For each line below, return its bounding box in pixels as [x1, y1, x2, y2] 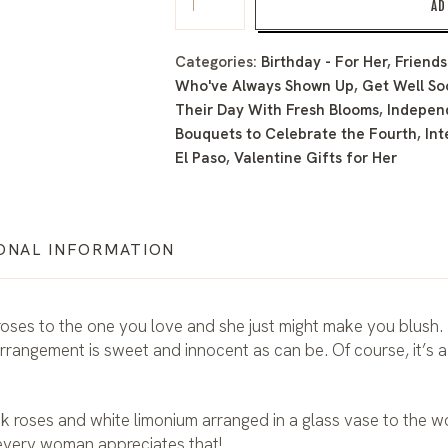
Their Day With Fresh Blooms [175, 100, 380, 121]
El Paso [175, 148, 227, 169]
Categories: [175, 52, 262, 73]
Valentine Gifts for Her [234, 148, 398, 169]
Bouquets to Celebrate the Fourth [175, 124, 418, 145]
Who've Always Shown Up [175, 76, 355, 97]
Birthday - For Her [261, 52, 388, 73]
